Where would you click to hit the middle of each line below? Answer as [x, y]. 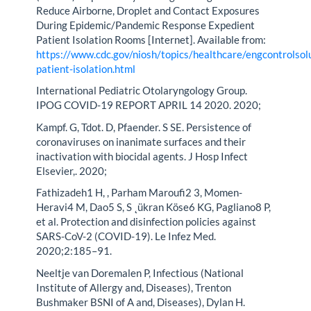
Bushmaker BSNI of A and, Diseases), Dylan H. [141, 302]
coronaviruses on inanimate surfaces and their [141, 141]
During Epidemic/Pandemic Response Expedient [146, 25]
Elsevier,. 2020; [72, 170]
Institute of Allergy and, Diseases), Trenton [134, 287]
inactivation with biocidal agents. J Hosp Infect [142, 156]
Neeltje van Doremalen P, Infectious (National [140, 272]
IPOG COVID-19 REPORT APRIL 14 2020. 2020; [149, 105]
